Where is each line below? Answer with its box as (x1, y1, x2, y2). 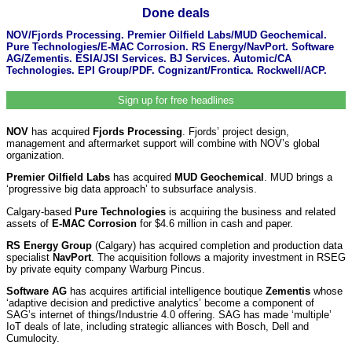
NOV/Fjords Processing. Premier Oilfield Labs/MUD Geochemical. (6, 28, 327, 41)
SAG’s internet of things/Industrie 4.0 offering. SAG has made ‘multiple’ (6, 309, 332, 321)
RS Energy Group (6, 239, 92, 251)
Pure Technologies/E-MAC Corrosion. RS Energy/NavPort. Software (6, 40, 334, 53)
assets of (6, 217, 52, 229)
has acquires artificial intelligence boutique (67, 285, 266, 298)
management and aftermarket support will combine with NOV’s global (6, 137, 320, 149)
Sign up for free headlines (118, 93, 234, 106)
